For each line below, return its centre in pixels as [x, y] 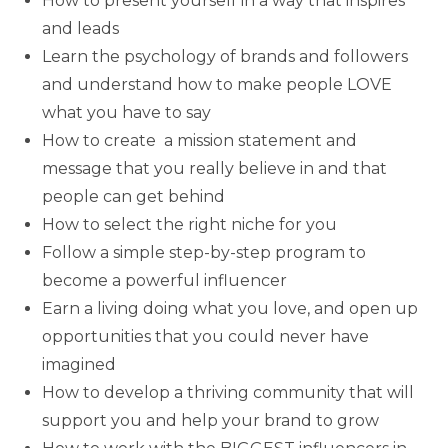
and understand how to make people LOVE [217, 84]
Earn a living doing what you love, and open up [230, 308]
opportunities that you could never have [206, 336]
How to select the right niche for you [190, 224]
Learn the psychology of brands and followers [225, 56]
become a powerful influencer [165, 280]
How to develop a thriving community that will [228, 392]
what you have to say [127, 112]
